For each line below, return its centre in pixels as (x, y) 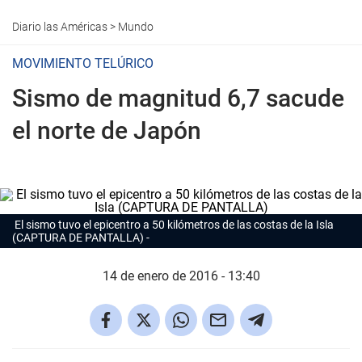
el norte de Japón (107, 130)
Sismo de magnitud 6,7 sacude (178, 98)
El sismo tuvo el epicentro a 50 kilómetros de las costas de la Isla (173, 225)
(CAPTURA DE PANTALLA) (78, 238)
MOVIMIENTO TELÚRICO (83, 63)
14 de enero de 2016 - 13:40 (181, 276)
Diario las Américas (60, 27)
